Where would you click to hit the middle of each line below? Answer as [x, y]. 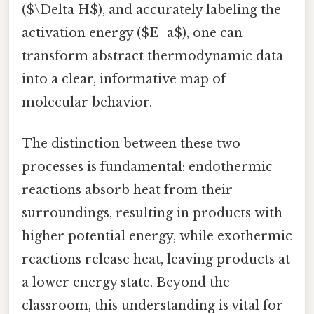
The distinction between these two [131, 144]
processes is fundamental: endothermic [147, 167]
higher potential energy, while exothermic [157, 237]
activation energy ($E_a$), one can [132, 33]
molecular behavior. [87, 102]
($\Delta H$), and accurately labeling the [151, 9]
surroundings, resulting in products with [152, 213]
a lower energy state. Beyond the [126, 283]
